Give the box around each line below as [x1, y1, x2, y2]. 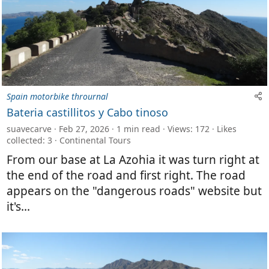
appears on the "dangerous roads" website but [7, 183, 262, 199]
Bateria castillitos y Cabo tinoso [7, 104, 168, 119]
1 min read [116, 122, 160, 134]
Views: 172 [168, 122, 210, 134]
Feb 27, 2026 [59, 122, 109, 134]
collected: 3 [7, 134, 52, 146]
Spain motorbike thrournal [7, 90, 108, 102]
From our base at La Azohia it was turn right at [7, 151, 259, 168]
